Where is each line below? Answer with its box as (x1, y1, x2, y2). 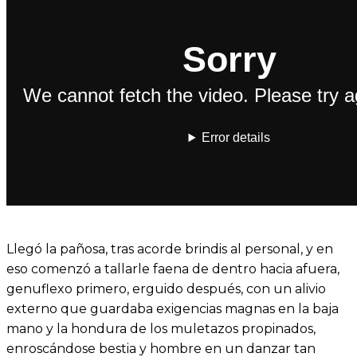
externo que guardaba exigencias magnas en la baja (6, 300, 339, 316)
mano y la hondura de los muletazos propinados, (6, 320, 316, 336)
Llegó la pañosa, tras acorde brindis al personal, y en (6, 241, 333, 257)
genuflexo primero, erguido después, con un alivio (6, 280, 326, 296)
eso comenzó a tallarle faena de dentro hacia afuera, (6, 261, 339, 277)
